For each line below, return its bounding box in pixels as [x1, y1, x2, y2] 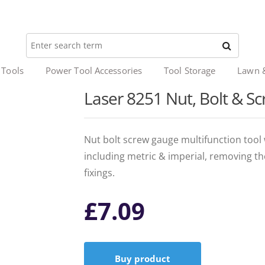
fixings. [83, 166, 115, 179]
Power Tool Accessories [45, 64, 143, 76]
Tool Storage [164, 64, 216, 76]
